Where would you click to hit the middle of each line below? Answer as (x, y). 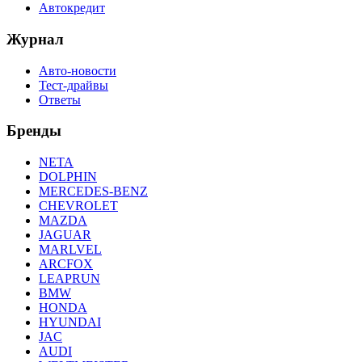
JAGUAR (65, 235)
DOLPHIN (68, 177)
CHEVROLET (78, 206)
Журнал (35, 39)
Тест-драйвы (74, 85)
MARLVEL (70, 250)
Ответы (60, 99)
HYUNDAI (70, 322)
